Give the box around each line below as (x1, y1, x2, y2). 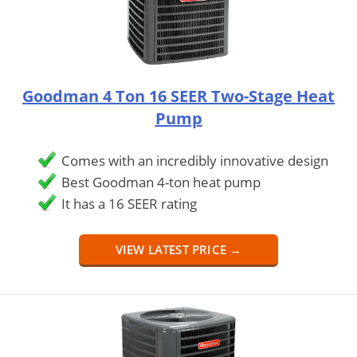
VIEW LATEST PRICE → (115, 241, 242, 257)
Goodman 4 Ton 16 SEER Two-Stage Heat (22, 84, 335, 107)
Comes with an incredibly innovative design (61, 151, 328, 170)
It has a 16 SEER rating (61, 194, 197, 213)
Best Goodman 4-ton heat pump (61, 172, 261, 191)
